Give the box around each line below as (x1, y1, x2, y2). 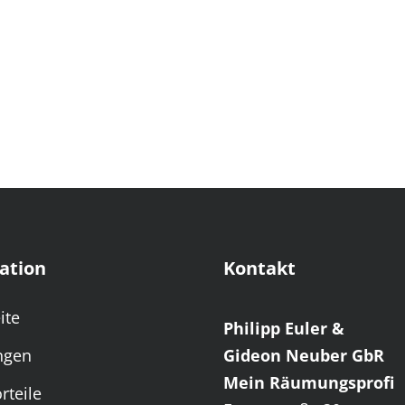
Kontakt (223, 256, 297, 281)
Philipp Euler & (223, 317, 345, 340)
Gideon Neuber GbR (223, 344, 385, 367)
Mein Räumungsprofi (223, 372, 395, 394)
